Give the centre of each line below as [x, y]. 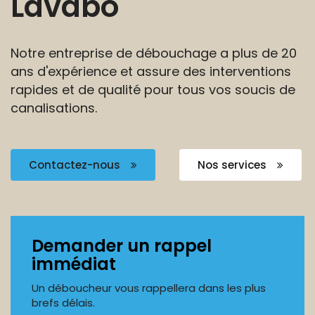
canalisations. [54, 108]
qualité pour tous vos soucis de [197, 90]
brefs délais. [63, 303]
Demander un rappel [122, 246]
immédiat [74, 264]
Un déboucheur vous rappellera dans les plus [149, 288]
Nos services [233, 165]
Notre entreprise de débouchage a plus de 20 [154, 53]
